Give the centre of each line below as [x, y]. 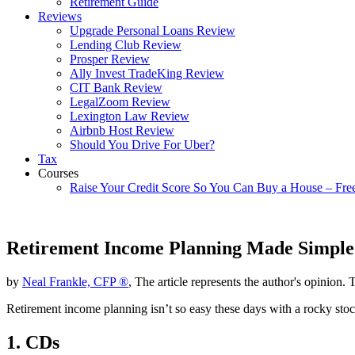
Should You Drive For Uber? [142, 145]
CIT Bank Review [116, 88]
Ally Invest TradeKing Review [147, 73]
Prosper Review [110, 59]
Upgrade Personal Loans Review [153, 31]
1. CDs [33, 342]
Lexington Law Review [130, 116]
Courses [58, 173]
